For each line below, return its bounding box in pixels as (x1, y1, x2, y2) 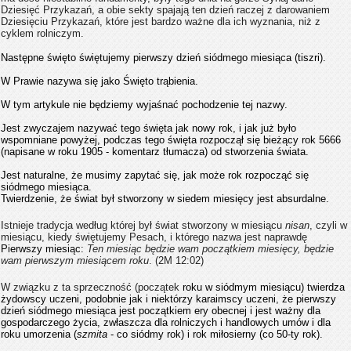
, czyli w (309, 219, 347, 231)
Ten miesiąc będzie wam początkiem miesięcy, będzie (87, 243, 334, 255)
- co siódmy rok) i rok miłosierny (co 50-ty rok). (107, 328, 323, 340)
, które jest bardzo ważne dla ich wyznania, (100, 16, 299, 27)
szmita (77, 328, 107, 340)
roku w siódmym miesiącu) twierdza (179, 281, 345, 293)
